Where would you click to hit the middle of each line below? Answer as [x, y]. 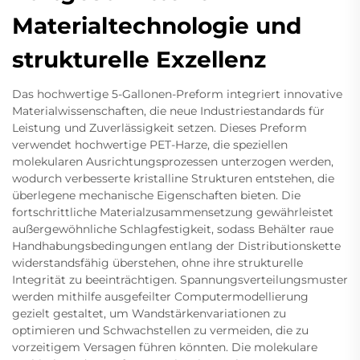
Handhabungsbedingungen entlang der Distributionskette [176, 246]
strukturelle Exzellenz [139, 60]
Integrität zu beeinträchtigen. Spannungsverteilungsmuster [180, 280]
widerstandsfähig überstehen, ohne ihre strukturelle [157, 263]
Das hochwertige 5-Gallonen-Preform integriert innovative [177, 94]
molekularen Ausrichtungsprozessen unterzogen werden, [173, 162]
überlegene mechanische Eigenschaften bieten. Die [156, 196]
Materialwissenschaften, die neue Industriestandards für [168, 111]
